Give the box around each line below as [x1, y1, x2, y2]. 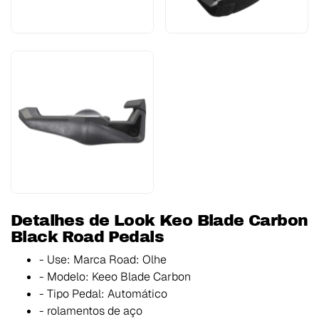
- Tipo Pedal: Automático [39, 286, 167, 302]
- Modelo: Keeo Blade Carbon [39, 269, 191, 285]
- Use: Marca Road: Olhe [39, 252, 167, 268]
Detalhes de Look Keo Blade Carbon [11, 211, 308, 230]
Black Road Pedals [11, 228, 164, 246]
